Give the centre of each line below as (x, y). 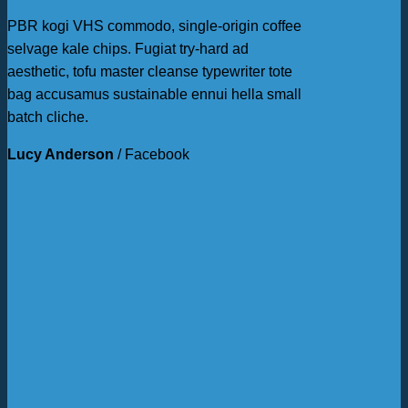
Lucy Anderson (61, 154)
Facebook (157, 154)
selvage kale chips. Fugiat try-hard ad (128, 48)
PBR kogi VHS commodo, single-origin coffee (154, 25)
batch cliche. (48, 117)
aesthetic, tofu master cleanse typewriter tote (150, 71)
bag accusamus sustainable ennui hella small (154, 94)
